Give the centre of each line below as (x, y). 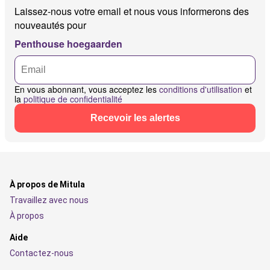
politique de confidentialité (73, 99)
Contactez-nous (42, 253)
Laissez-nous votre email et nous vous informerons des (132, 11)
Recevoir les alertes (135, 118)
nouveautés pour (50, 25)
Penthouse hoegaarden (68, 44)
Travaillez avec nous (49, 200)
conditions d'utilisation (201, 89)
